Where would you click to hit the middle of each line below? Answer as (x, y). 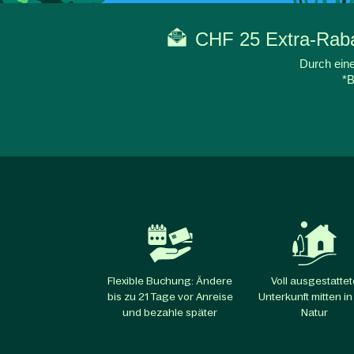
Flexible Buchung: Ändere (170, 281)
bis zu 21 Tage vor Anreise (170, 297)
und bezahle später (170, 313)
